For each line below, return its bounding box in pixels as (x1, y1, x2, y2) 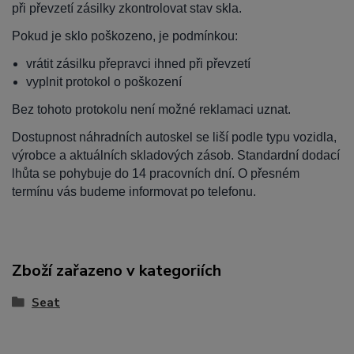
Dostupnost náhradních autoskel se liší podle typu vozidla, (12, 130, 337, 145)
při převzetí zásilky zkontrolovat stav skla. (12, 2, 242, 16)
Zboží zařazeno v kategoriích (12, 260, 221, 282)
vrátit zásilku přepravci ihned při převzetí (26, 57, 250, 71)
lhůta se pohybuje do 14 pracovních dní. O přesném (12, 167, 299, 181)
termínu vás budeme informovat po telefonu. (12, 185, 256, 199)
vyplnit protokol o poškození (26, 75, 182, 89)
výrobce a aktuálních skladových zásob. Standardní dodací (12, 149, 340, 163)
